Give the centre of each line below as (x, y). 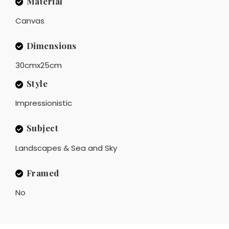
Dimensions (51, 45)
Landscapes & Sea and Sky (66, 148)
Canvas (30, 20)
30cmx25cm (39, 65)
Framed (43, 173)
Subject (42, 128)
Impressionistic (44, 103)
